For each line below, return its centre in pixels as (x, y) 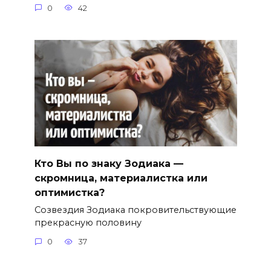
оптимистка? (69, 192)
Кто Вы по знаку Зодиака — (109, 163)
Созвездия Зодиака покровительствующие (135, 210)
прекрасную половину (88, 222)
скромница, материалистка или (121, 178)
